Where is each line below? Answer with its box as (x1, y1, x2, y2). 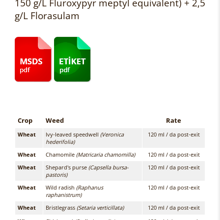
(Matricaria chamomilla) (75, 151, 135, 158)
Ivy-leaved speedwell (46, 131, 100, 138)
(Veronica (100, 131, 124, 138)
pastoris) (46, 171, 67, 178)
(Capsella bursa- (88, 164, 129, 171)
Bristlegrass (46, 204, 77, 211)
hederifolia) (46, 138, 75, 145)
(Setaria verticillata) (77, 204, 124, 211)
